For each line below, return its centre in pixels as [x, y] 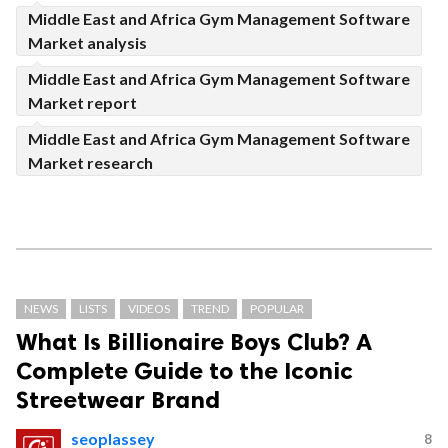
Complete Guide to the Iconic [184, 371]
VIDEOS [149, 309]
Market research [90, 163]
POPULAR [277, 309]
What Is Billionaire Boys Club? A [194, 342]
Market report [82, 103]
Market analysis [87, 43]
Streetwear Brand [118, 400]
